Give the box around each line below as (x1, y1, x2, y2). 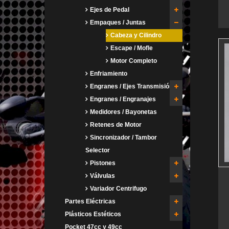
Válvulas (88, 172, 115, 179)
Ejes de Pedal (88, 6, 129, 13)
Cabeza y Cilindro (109, 31, 162, 39)
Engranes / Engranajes (88, 95, 156, 103)
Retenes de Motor (88, 121, 142, 128)
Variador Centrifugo (88, 185, 147, 192)
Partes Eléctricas (65, 197, 116, 205)
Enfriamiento (88, 70, 127, 77)
